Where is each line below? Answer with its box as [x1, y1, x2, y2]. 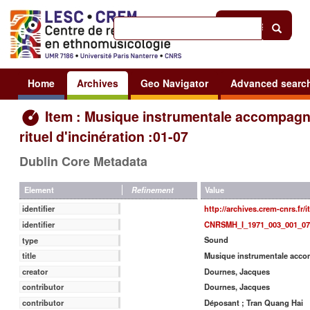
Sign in [252, 18, 283, 31]
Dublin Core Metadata [19, 152, 147, 170]
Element [24, 184, 54, 196]
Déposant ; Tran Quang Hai [203, 296, 303, 308]
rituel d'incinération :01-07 [19, 126, 188, 146]
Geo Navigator [140, 75, 208, 90]
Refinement [131, 184, 174, 196]
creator [22, 265, 48, 277]
